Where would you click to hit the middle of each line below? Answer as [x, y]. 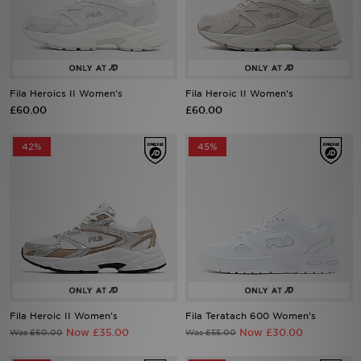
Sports [31, 36]
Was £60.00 [36, 332]
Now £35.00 [98, 332]
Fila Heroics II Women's [66, 93]
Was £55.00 [211, 332]
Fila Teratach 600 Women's [251, 316]
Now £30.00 [271, 332]
